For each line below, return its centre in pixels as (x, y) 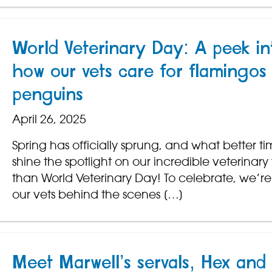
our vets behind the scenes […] (97, 195)
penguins (47, 95)
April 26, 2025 (49, 119)
